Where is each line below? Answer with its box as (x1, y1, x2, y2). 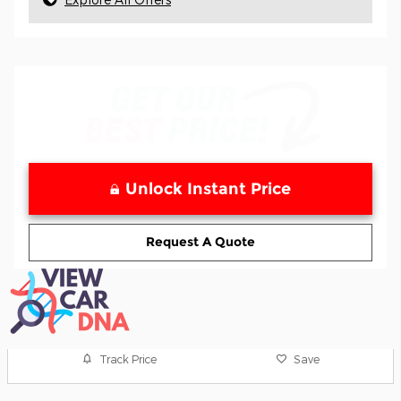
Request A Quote (146, 234, 255, 251)
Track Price (99, 352, 158, 365)
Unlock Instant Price (125, 178, 291, 199)
